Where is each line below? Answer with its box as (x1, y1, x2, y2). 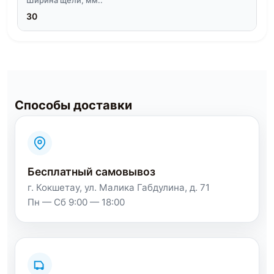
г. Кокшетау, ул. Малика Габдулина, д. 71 (28, 182, 210, 194)
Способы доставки (15, 98, 132, 113)
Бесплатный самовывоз (28, 165, 155, 179)
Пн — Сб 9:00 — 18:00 (28, 196, 125, 209)
